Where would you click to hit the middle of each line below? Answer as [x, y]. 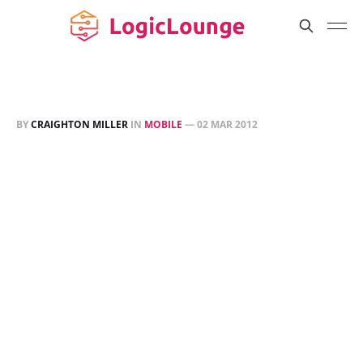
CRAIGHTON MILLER [79, 124]
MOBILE [163, 124]
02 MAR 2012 [227, 124]
